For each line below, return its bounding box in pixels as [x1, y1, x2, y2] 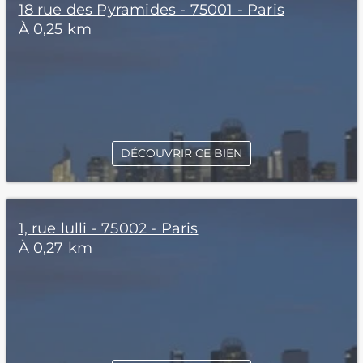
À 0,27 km [18, 239, 93, 257]
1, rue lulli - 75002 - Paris [18, 220, 199, 237]
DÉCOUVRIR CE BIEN [121, 146, 242, 160]
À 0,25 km [18, 20, 92, 38]
